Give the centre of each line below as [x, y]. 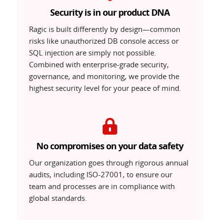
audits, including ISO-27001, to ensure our [100, 175]
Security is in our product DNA [110, 13]
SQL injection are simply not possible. [92, 53]
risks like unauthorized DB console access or [104, 41]
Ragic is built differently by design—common [104, 29]
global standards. [58, 198]
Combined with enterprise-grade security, [99, 65]
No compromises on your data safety [110, 146]
